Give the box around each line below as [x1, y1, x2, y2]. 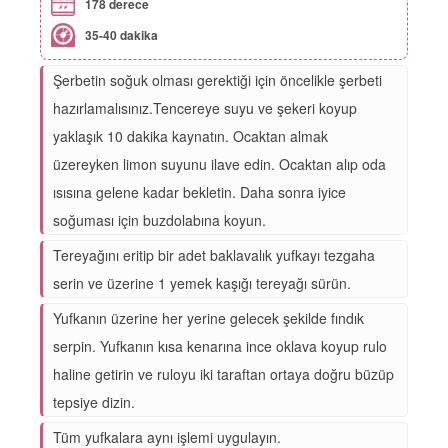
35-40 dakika [85, 25, 158, 44]
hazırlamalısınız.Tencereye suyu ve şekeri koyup [53, 97, 357, 118]
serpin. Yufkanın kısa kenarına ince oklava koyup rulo [53, 335, 387, 356]
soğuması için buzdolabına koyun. [53, 209, 266, 230]
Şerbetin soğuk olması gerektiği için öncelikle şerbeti [53, 69, 382, 90]
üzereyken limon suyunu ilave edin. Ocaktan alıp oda [53, 153, 386, 174]
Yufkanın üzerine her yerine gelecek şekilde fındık [53, 307, 364, 328]
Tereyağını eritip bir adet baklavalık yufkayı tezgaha [53, 244, 375, 265]
